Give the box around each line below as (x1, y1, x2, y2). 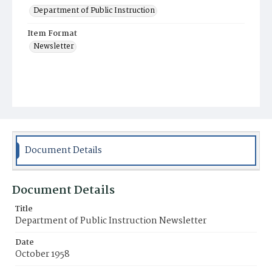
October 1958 (15, 247, 70, 262)
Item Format (27, 27, 77, 40)
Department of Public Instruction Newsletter (15, 214, 206, 228)
